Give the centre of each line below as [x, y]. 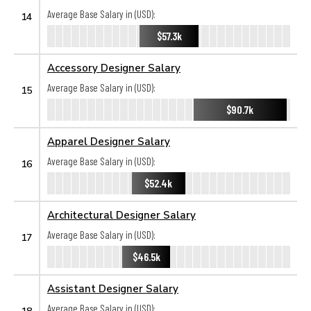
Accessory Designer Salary [114, 67]
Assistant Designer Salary [113, 288]
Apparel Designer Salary [109, 141]
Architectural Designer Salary [121, 215]
